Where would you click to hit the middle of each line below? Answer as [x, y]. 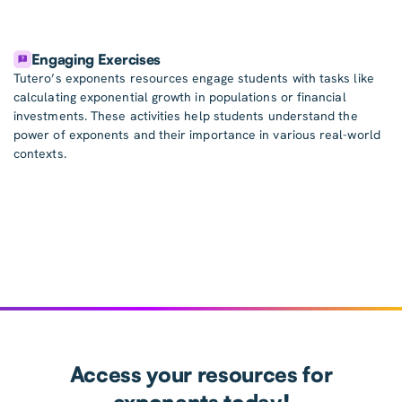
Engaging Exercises [96, 60]
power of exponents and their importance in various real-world [197, 135]
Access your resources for [201, 375]
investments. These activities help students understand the [186, 116]
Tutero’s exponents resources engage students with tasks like [194, 79]
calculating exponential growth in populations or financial [180, 97]
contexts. [40, 154]
